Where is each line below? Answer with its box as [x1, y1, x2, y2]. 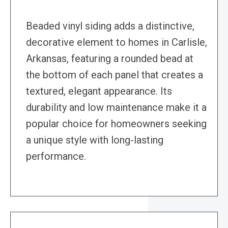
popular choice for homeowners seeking [26, 118, 207, 130]
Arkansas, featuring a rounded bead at [26, 52, 193, 65]
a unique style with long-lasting [26, 134, 163, 147]
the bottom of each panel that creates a [26, 69, 203, 81]
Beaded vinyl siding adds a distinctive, [26, 20, 194, 33]
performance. [26, 150, 86, 163]
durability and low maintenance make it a [26, 101, 207, 114]
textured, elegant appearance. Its [26, 85, 172, 98]
